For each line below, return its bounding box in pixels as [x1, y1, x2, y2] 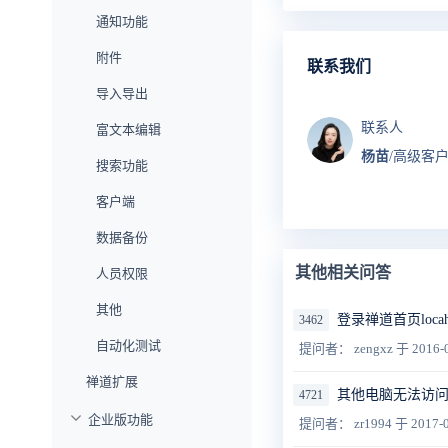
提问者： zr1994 [298, 416, 395, 432]
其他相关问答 [294, 264, 391, 282]
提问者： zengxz [298, 341, 396, 357]
